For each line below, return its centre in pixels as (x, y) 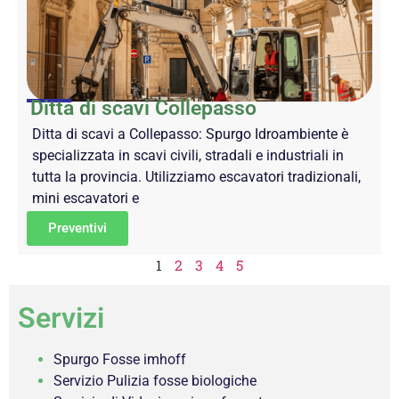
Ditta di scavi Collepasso (143, 109)
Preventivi (77, 228)
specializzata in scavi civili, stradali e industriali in (188, 156)
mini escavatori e (85, 199)
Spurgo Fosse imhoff (120, 360)
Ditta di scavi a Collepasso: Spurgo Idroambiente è (190, 134)
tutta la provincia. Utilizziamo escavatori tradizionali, (196, 177)
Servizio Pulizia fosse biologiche (155, 381)
